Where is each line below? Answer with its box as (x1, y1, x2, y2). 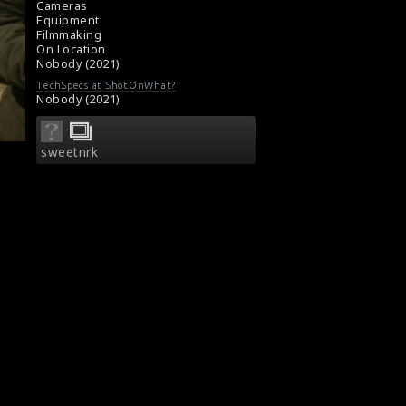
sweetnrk (41, 143, 98, 160)
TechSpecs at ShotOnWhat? (36, 79, 176, 91)
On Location (36, 42, 106, 58)
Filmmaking (36, 27, 101, 43)
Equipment (36, 13, 100, 29)
